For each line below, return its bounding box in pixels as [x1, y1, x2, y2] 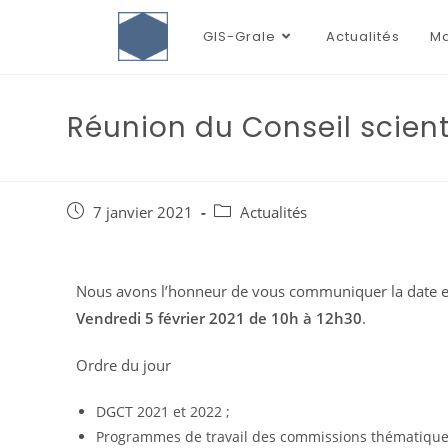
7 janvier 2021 [93, 203, 194, 222]
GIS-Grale [202, 27, 276, 46]
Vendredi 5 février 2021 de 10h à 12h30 [75, 308, 362, 329]
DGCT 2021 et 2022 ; [95, 402, 230, 421]
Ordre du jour [75, 355, 171, 376]
